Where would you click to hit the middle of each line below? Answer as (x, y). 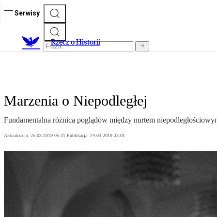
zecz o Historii (78, 42)
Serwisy (27, 13)
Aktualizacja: (17, 136)
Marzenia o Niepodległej (76, 101)
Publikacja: (78, 136)
